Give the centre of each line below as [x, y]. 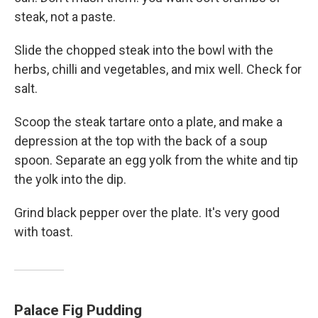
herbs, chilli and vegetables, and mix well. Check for [158, 69]
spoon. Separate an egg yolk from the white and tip [156, 160]
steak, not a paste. [65, 16]
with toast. [44, 231]
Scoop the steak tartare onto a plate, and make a [148, 121]
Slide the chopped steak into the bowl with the [144, 50]
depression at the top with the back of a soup [141, 141]
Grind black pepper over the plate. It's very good [147, 212]
